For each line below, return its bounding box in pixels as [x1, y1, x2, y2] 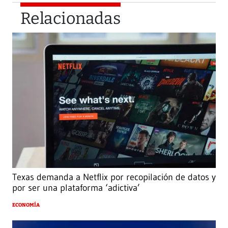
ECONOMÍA [12, 202, 40, 209]
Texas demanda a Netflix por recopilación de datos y [12, 172, 216, 183]
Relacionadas [20, 8, 121, 28]
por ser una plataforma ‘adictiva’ [12, 182, 140, 194]
